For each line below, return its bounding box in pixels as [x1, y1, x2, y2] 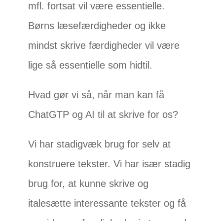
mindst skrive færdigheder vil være [28, 40, 180, 51]
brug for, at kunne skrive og [28, 178, 149, 189]
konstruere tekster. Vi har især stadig [28, 158, 191, 170]
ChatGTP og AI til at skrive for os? [28, 109, 179, 120]
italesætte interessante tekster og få [28, 198, 186, 209]
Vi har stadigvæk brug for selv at [28, 139, 171, 150]
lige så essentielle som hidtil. [28, 60, 153, 71]
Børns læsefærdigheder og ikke [28, 20, 166, 32]
